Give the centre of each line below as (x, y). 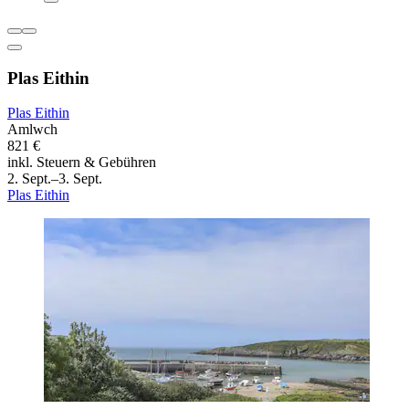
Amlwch (32, 130)
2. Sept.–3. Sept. (55, 179)
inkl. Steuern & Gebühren (82, 163)
